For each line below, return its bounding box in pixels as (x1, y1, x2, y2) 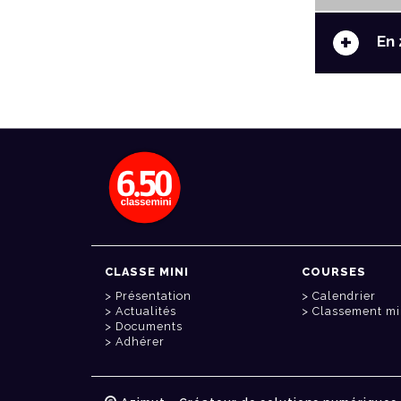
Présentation (115, 289, 192, 303)
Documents (115, 320, 183, 334)
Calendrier (312, 289, 376, 303)
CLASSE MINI (105, 265, 189, 279)
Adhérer (115, 335, 165, 349)
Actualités (115, 304, 176, 319)
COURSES (302, 265, 366, 279)
